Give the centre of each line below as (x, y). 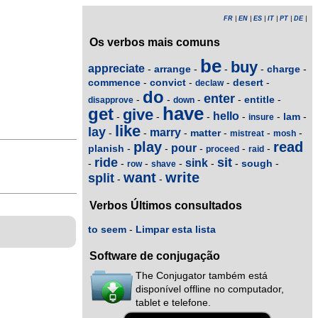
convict (168, 82)
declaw (209, 83)
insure (261, 117)
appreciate (116, 68)
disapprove (111, 100)
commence (114, 82)
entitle (259, 99)
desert (248, 82)
